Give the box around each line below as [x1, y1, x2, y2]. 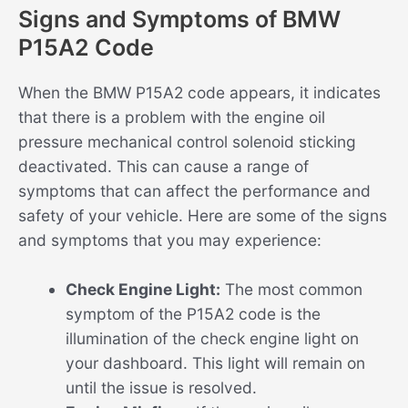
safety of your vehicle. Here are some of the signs [18, 205, 387, 225]
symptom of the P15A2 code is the [65, 304, 321, 324]
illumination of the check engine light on [65, 329, 359, 349]
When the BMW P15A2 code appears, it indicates [18, 82, 381, 102]
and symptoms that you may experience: [18, 229, 321, 250]
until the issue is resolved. [65, 378, 257, 398]
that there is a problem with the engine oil [18, 107, 325, 127]
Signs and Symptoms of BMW [18, 5, 341, 33]
